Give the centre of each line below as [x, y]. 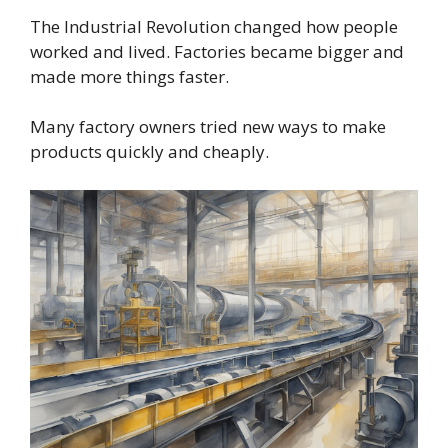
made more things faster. [129, 76]
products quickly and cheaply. [149, 151]
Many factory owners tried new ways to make [208, 126]
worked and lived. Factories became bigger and [217, 51]
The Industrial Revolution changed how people [214, 26]
